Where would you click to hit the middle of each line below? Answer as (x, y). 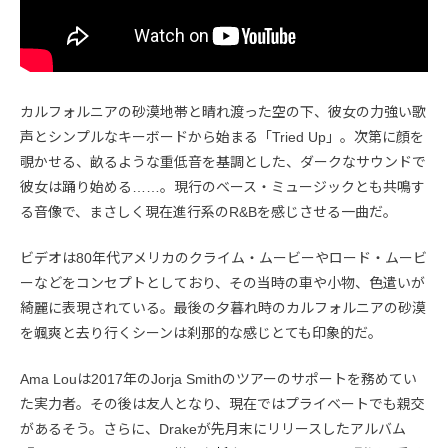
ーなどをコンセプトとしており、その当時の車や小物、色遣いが (222, 283)
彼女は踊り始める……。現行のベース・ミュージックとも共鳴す (222, 187)
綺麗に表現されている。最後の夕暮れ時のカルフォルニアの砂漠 (223, 308)
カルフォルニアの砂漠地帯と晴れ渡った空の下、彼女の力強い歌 (223, 112)
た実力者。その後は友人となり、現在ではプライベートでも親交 (222, 404)
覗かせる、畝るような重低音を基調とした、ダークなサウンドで (223, 162)
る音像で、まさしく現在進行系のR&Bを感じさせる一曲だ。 (208, 212)
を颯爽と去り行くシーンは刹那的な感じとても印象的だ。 (201, 333)
